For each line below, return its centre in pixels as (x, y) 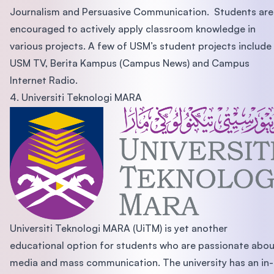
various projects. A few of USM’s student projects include (141, 46)
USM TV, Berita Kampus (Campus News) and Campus (130, 63)
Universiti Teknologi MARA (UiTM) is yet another (119, 228)
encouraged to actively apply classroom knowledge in (133, 29)
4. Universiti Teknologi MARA (76, 98)
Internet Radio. (44, 80)
